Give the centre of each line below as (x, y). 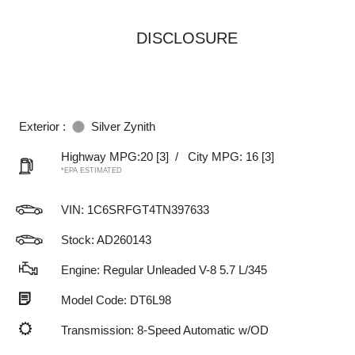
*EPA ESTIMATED (92, 170)
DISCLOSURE (187, 38)
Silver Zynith (123, 126)
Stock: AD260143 (106, 240)
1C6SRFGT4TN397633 (148, 210)
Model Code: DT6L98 (116, 300)
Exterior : (42, 126)
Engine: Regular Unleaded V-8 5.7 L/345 (164, 270)
